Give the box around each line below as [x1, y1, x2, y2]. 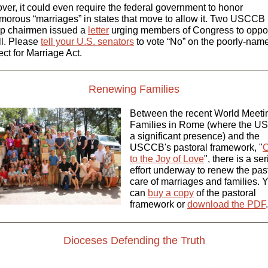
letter [88, 25, 109, 35]
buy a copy [148, 188, 194, 198]
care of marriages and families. [130, 176, 262, 187]
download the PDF [187, 199, 266, 209]
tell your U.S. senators [41, 36, 134, 47]
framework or [130, 199, 187, 209]
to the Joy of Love [130, 154, 204, 164]
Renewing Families [89, 83, 179, 95]
